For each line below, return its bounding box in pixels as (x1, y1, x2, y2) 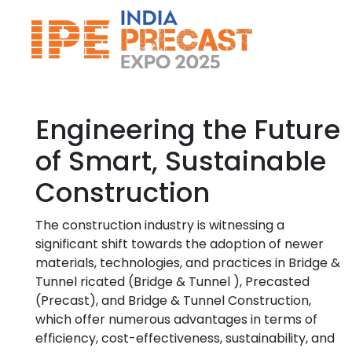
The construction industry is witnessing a (35, 215, 284, 234)
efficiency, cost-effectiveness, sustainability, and (35, 328, 335, 347)
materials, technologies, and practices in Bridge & (35, 253, 340, 272)
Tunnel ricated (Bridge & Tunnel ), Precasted (35, 272, 310, 291)
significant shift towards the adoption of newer (35, 234, 324, 253)
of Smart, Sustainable (35, 141, 326, 180)
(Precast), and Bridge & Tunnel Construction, (35, 291, 311, 310)
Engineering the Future (35, 110, 340, 148)
